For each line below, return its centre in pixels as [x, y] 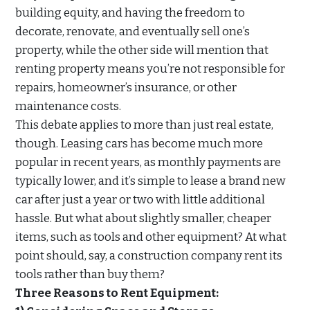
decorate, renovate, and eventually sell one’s [133, 32]
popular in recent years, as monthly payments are [148, 163]
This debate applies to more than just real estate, [144, 125]
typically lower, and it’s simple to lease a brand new [151, 181]
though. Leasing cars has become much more [139, 144]
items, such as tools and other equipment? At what [151, 237]
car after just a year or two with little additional [140, 200]
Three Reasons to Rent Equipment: [117, 293]
